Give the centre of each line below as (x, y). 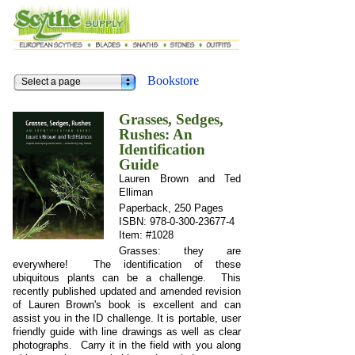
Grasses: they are (180, 251)
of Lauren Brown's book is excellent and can (127, 305)
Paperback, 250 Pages (172, 208)
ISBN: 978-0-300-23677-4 (177, 222)
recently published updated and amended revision (127, 292)
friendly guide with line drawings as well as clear (127, 332)
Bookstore (173, 81)
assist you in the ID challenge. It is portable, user (127, 319)
